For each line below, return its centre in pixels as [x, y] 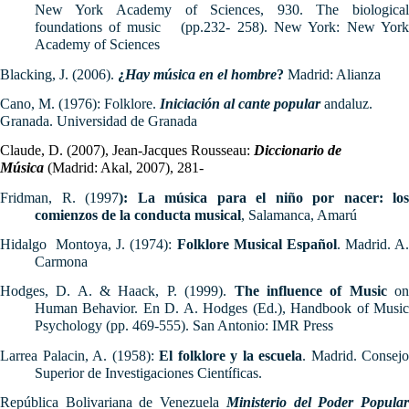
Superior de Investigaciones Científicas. [148, 372]
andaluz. [346, 103]
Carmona [61, 261]
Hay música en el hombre [201, 74]
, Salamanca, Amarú [299, 215]
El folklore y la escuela [231, 355]
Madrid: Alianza [332, 74]
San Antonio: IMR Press [262, 326]
